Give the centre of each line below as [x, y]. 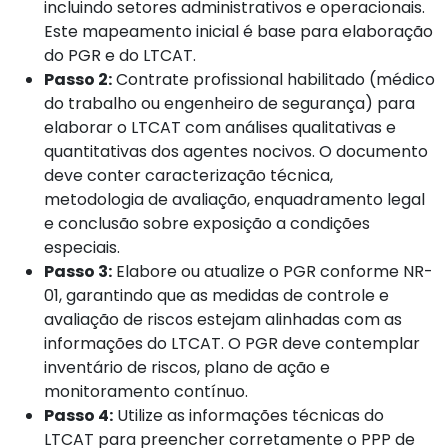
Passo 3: [78, 271]
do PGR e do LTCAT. [120, 55]
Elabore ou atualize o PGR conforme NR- [272, 271]
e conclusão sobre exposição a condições [207, 223]
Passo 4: [78, 415]
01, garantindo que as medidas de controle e [216, 295]
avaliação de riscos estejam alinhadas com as [223, 319]
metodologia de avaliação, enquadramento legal [234, 199]
